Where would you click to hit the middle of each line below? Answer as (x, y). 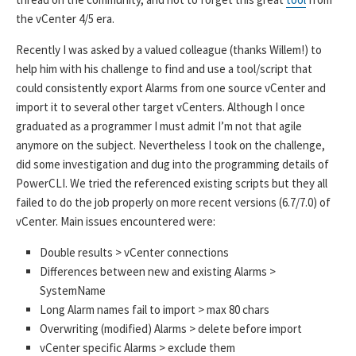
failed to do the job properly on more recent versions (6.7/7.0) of (173, 202)
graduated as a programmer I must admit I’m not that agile (159, 126)
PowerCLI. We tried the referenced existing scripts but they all (172, 183)
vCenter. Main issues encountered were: (116, 221)
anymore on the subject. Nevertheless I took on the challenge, (170, 145)
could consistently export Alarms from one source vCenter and (171, 87)
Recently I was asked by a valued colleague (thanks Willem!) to (169, 49)
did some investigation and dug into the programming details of (172, 164)
